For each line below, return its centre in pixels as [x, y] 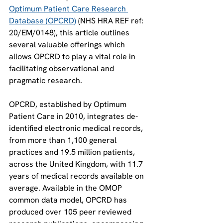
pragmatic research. [47, 80]
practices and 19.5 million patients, [73, 152]
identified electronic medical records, [77, 128]
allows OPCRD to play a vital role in [73, 56]
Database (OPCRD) [43, 21]
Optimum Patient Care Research [68, 9]
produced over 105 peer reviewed [71, 212]
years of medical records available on [77, 176]
